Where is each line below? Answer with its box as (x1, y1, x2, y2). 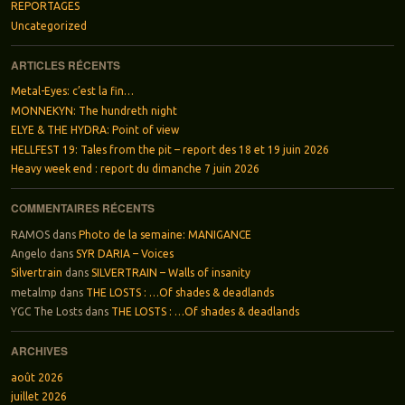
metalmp (10, 286, 57, 298)
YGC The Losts (10, 306, 82, 318)
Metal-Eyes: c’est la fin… (10, 85, 134, 98)
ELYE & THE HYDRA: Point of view (10, 124, 179, 137)
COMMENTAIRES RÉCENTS (10, 199, 155, 216)
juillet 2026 (10, 391, 67, 403)
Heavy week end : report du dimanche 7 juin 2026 (10, 162, 259, 174)
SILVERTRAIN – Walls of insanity (90, 267, 250, 279)
